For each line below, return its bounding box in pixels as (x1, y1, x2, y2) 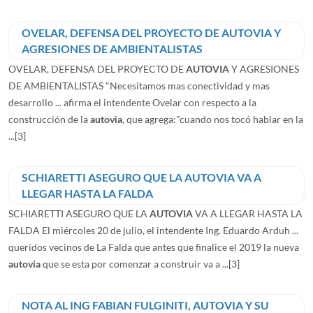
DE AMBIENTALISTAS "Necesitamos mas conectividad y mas (8, 79, 270, 92)
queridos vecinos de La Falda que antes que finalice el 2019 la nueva (8, 240, 299, 253)
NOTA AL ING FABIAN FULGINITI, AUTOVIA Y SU (22, 298, 269, 312)
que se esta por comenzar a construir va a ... (41, 257, 228, 270)
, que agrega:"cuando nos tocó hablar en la (122, 112, 303, 125)
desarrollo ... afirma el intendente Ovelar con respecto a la (8, 96, 256, 108)
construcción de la (8, 112, 90, 125)
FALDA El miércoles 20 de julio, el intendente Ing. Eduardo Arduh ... (8, 224, 298, 236)
